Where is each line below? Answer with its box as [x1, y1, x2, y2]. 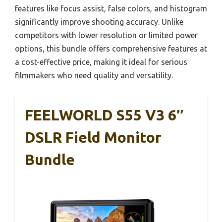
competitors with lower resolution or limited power [15, 30, 198, 40]
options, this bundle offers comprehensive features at [15, 44, 207, 53]
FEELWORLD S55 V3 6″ [25, 106, 183, 123]
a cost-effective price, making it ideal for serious [15, 57, 187, 66]
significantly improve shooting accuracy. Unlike [15, 17, 183, 26]
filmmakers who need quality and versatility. [15, 70, 173, 80]
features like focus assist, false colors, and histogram [15, 3, 207, 13]
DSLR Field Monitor [25, 128, 162, 146]
